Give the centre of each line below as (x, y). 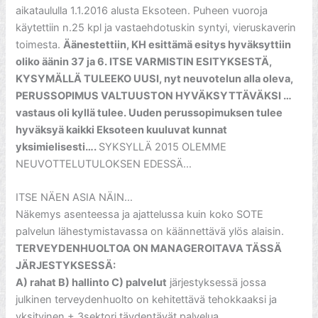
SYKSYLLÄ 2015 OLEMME (163, 147)
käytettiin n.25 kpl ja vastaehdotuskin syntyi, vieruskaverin (156, 27)
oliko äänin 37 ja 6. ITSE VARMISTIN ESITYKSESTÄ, (144, 61)
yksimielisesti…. (57, 147)
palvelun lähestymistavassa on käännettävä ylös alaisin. (150, 232)
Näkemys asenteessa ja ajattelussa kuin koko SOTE (140, 215)
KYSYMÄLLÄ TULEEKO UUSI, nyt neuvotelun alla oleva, (155, 78)
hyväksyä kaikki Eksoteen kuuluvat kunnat (122, 130)
